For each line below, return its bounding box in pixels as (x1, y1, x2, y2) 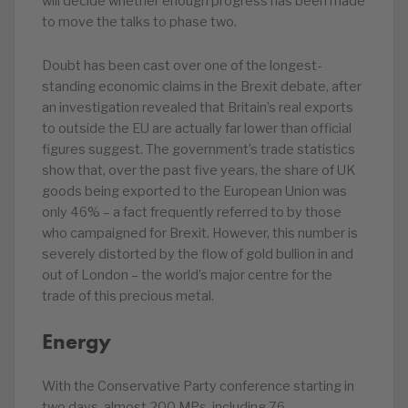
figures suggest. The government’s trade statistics (42, 141, 355, 158)
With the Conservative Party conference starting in (42, 378, 354, 394)
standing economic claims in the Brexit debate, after (42, 78, 362, 95)
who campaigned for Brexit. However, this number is (42, 225, 358, 241)
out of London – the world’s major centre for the (42, 267, 332, 283)
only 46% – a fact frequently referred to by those (42, 204, 342, 220)
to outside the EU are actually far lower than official (42, 120, 352, 137)
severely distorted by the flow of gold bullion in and (42, 246, 353, 262)
